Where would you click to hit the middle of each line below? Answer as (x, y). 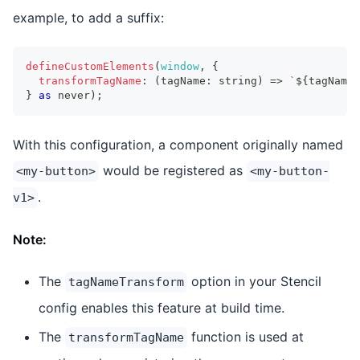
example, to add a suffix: (88, 17)
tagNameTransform (126, 282)
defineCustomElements (90, 66)
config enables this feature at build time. (162, 307)
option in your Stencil (254, 281)
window (180, 66)
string (238, 80)
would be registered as (173, 170)
